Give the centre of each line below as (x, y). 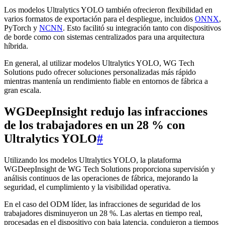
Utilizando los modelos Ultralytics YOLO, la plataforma (93, 160)
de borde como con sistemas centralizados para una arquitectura (104, 37)
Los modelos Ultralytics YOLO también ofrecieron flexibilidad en (108, 10)
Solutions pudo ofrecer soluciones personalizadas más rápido (100, 72)
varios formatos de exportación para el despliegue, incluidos (99, 19)
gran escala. (23, 90)
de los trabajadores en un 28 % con (94, 125)
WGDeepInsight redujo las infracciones (106, 112)
